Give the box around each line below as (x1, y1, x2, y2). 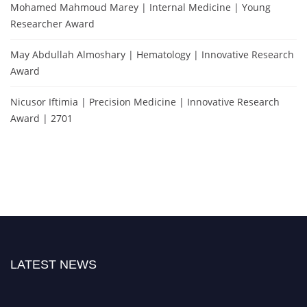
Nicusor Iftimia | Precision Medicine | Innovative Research (10, 95, 280, 108)
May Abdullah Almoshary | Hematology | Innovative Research (10, 47, 294, 61)
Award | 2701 (10, 111, 73, 125)
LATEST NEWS (10, 257, 97, 271)
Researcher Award (10, 16, 95, 30)
